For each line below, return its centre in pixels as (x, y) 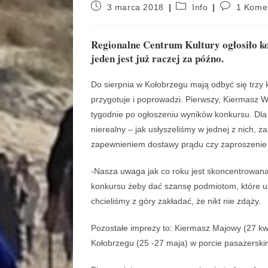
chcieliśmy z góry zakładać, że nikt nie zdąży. (176, 201)
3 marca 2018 (135, 7)
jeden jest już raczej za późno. (157, 59)
